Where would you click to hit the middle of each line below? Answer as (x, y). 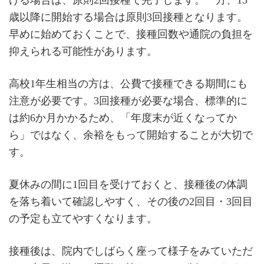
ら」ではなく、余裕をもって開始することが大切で (131, 135)
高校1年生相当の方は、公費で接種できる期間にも (128, 83)
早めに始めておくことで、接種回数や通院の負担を (131, 34)
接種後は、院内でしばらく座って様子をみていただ (131, 251)
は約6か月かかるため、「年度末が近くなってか (123, 118)
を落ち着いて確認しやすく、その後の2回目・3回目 (131, 202)
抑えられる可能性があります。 (83, 51)
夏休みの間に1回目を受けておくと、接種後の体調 (128, 185)
